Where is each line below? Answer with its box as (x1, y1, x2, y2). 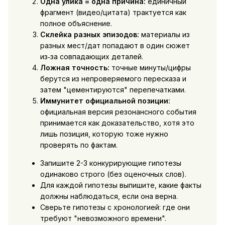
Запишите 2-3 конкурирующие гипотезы (40, 159, 181, 168)
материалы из (139, 30, 190, 39)
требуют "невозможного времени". (40, 214, 166, 223)
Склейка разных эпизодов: (40, 30, 139, 39)
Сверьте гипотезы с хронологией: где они (40, 203, 190, 212)
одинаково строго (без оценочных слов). (40, 170, 186, 179)
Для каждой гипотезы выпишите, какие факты (40, 181, 201, 190)
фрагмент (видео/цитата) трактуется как (40, 8, 186, 17)
